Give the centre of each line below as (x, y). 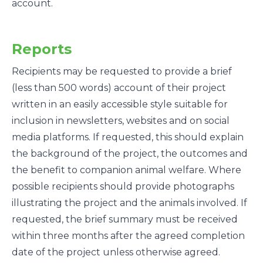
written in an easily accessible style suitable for (120, 104)
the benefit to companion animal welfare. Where (127, 170)
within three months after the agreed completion (128, 236)
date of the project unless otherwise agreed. (116, 252)
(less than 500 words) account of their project (119, 88)
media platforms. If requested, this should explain (128, 137)
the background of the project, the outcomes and (130, 154)
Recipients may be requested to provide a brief (122, 71)
